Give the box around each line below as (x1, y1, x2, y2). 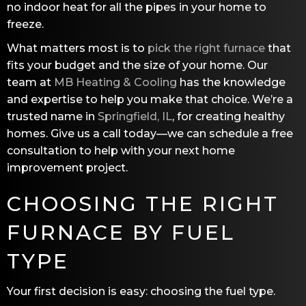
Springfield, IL (98, 109, 172, 123)
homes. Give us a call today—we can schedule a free (7, 126, 293, 140)
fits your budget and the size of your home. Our (7, 58, 268, 72)
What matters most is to (7, 41, 148, 55)
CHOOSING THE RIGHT (7, 191, 279, 217)
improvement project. (7, 161, 128, 174)
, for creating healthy (172, 109, 285, 123)
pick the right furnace (148, 41, 265, 55)
